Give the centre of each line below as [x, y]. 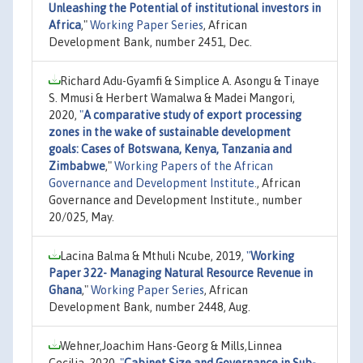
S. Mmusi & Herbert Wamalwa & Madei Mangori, [172, 98]
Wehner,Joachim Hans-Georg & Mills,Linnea [171, 346]
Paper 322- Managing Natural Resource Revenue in [181, 273]
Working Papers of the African [194, 166]
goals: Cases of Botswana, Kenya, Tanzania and [170, 149]
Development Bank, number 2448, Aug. [149, 307]
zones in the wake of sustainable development [170, 132]
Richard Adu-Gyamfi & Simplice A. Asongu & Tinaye [190, 81]
